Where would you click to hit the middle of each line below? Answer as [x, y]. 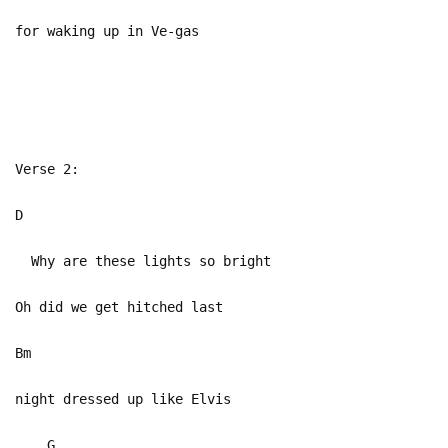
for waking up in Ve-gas [107, 30]
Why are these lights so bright [143, 260]
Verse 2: [47, 168]
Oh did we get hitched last [119, 306]
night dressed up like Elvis [123, 398]
